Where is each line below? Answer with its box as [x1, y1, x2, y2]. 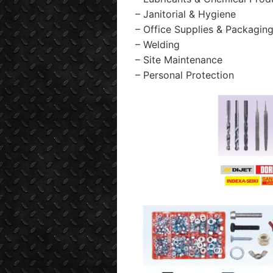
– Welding [135, 38, 180, 51]
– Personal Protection [135, 69, 234, 81]
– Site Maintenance [135, 54, 222, 66]
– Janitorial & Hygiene [135, 8, 236, 20]
